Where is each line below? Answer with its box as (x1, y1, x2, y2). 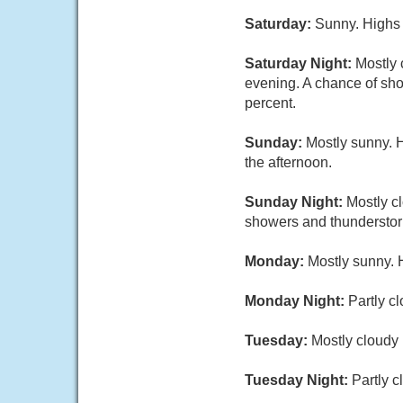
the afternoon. (245, 155, 332, 170)
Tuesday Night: (245, 372, 352, 388)
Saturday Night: (245, 56, 355, 71)
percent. (245, 95, 296, 111)
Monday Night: (245, 293, 348, 309)
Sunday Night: (245, 194, 346, 210)
